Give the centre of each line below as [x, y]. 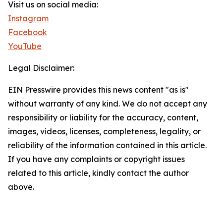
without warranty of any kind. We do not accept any [108, 104]
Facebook [28, 32]
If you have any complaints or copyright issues [96, 159]
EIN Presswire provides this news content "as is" [98, 90]
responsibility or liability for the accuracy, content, [103, 117]
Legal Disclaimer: [41, 68]
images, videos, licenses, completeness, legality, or [104, 131]
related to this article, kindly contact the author [98, 173]
